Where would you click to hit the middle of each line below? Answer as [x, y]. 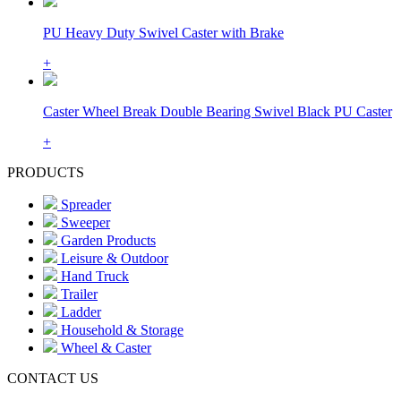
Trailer [77, 294]
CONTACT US [53, 378]
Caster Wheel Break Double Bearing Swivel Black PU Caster [218, 111]
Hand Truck [93, 276]
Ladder [79, 311]
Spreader [84, 204]
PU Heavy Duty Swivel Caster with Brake [163, 32]
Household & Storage [120, 329]
